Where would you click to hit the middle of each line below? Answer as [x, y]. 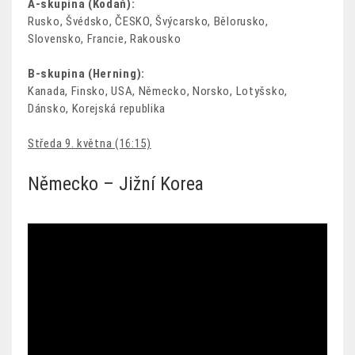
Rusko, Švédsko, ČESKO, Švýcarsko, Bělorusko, [148, 21]
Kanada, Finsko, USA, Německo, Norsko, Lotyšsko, [158, 91]
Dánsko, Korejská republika [97, 108]
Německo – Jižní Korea [116, 183]
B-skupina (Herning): [86, 73]
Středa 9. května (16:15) [90, 143]
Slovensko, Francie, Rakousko [105, 38]
